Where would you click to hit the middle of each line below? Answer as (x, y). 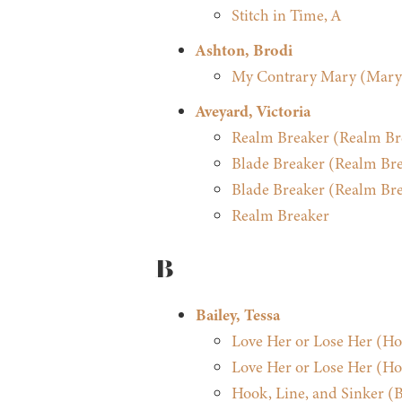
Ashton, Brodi (244, 51)
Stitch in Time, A (286, 16)
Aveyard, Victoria (253, 112)
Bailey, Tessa (237, 315)
